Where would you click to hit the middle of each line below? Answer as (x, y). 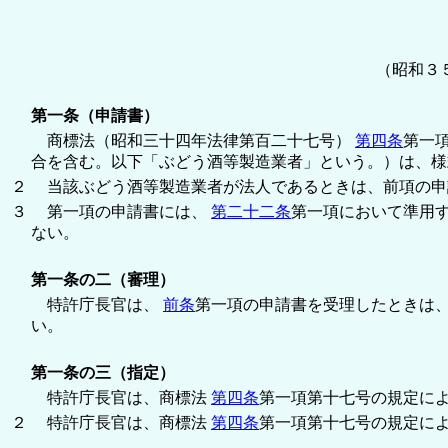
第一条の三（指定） (103, 372)
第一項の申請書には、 (121, 211)
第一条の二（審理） (103, 279)
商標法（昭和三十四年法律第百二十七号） (193, 140)
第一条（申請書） (95, 115)
